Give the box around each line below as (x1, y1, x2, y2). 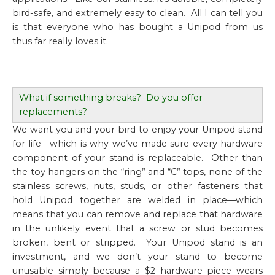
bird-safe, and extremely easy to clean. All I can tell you (12, 7, 263, 18)
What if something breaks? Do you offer (19, 92, 203, 103)
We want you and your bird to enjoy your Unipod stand (12, 124, 263, 135)
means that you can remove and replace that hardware (12, 209, 263, 220)
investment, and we (12, 251, 118, 262)
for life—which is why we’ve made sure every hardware (12, 138, 263, 149)
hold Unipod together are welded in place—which (12, 195, 263, 206)
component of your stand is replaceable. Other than (12, 152, 263, 163)
